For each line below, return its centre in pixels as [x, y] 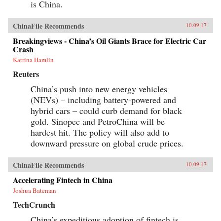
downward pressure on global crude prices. [107, 143]
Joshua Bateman [35, 190]
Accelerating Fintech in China [63, 180]
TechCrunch [34, 204]
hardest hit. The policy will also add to [100, 132]
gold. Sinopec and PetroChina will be [98, 121]
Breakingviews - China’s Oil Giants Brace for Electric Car [110, 40]
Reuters [26, 74]
